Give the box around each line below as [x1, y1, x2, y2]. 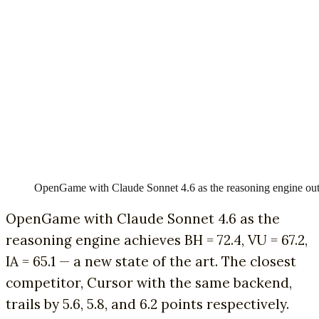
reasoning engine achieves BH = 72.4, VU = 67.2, [6, 231, 308, 249]
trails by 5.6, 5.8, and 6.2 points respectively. [6, 295, 289, 313]
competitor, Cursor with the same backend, [6, 273, 292, 291]
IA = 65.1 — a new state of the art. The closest [6, 252, 296, 270]
